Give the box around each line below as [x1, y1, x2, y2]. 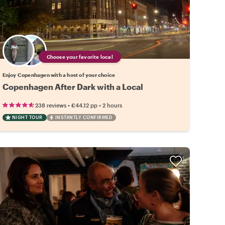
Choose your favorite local [46, 53, 113, 60]
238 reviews [35, 101, 66, 108]
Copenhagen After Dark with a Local [2, 81, 143, 91]
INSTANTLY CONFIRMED [55, 114, 113, 120]
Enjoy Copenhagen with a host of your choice [2, 71, 116, 78]
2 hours [102, 101, 122, 108]
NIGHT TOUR [12, 114, 43, 120]
